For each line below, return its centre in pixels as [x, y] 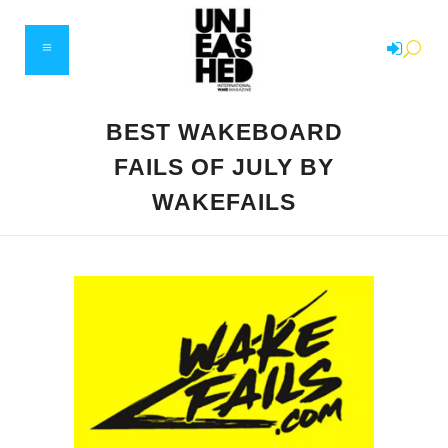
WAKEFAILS [224, 202]
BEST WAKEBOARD [224, 132]
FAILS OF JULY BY [224, 167]
